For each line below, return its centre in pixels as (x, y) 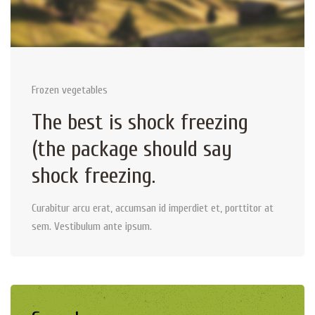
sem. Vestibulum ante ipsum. (92, 227)
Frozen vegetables (70, 90)
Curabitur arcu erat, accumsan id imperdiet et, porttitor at (153, 208)
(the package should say (132, 148)
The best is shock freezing (140, 122)
